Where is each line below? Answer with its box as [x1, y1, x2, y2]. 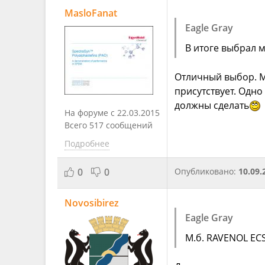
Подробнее [64, 137, 109, 149]
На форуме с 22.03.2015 [64, 106, 160, 118]
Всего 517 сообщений [64, 119, 153, 131]
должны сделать [174, 98, 249, 112]
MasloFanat [64, 6, 117, 20]
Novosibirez [64, 196, 119, 209]
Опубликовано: [174, 165, 238, 177]
